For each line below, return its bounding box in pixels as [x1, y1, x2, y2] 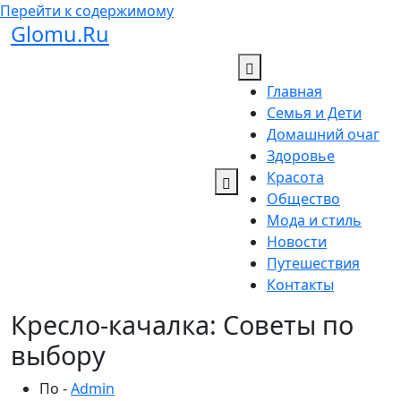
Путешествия [267, 253, 360, 273]
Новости [267, 232, 327, 252]
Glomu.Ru [11, 20, 109, 48]
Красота [267, 167, 324, 187]
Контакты [267, 275, 334, 294]
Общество [267, 189, 340, 209]
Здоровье [267, 146, 335, 166]
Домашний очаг [267, 124, 380, 144]
